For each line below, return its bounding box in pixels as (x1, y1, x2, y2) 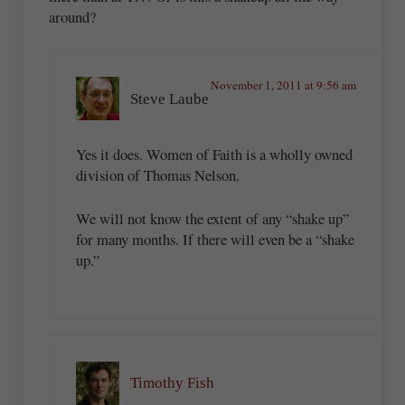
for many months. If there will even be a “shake (75, 229, 354, 250)
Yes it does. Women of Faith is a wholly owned (75, 143, 353, 165)
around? (49, 6, 97, 28)
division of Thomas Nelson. (75, 164, 240, 185)
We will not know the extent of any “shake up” (75, 208, 349, 230)
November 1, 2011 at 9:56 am (210, 77, 356, 94)
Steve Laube (129, 89, 209, 108)
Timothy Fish (129, 374, 214, 392)
